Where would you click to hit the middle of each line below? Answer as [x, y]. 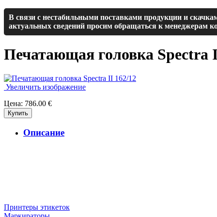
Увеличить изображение [45, 87]
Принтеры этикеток [37, 207]
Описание [44, 132]
